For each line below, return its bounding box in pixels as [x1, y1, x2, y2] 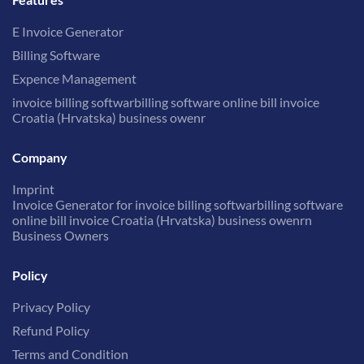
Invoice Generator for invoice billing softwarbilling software [12, 197, 343, 213]
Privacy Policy [12, 299, 90, 315]
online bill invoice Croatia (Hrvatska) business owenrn [12, 212, 312, 228]
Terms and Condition [12, 346, 128, 362]
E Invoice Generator [12, 24, 123, 40]
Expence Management [12, 71, 136, 87]
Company [12, 149, 67, 166]
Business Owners [12, 227, 109, 244]
